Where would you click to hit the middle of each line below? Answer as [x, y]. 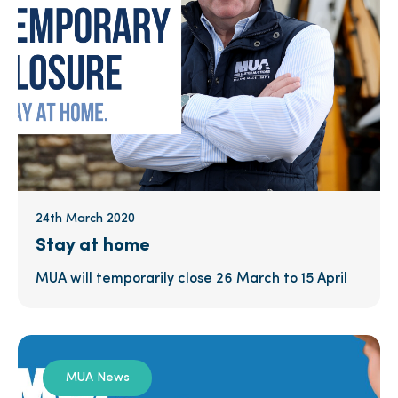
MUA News [97, 378]
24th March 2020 [85, 219]
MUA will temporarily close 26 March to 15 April [191, 279]
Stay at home [93, 246]
